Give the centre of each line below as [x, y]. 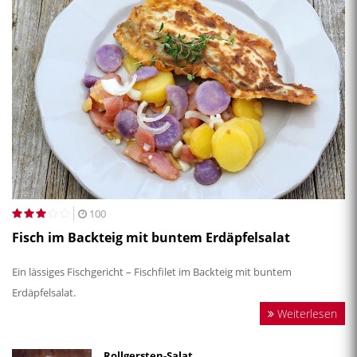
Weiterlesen [306, 313]
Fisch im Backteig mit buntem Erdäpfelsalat [151, 237]
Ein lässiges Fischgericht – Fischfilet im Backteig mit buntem [152, 271]
